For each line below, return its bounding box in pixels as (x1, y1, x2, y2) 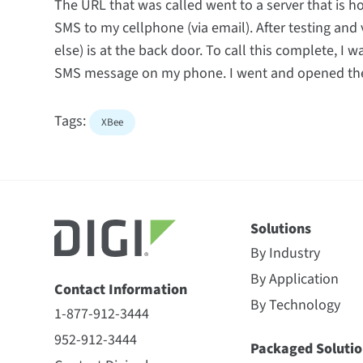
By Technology (250, 295, 341, 315)
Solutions (250, 219, 312, 239)
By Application (250, 269, 340, 289)
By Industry (250, 243, 321, 263)
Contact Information (54, 280, 188, 300)
